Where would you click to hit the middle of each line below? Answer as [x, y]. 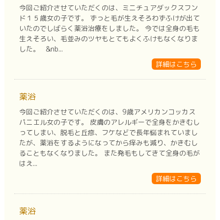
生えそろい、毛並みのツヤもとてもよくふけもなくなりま [108, 38]
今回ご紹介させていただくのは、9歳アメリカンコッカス [107, 111]
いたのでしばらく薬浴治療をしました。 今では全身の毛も [109, 28]
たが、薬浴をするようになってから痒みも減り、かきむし [108, 142]
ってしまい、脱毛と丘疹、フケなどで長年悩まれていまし [108, 132]
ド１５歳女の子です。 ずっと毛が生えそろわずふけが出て [109, 18]
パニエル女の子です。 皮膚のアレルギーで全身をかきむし [109, 122]
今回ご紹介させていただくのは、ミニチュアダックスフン [108, 7]
